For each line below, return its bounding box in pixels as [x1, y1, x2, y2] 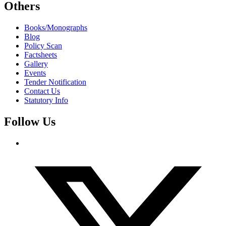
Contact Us [24, 86, 60, 95]
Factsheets [24, 50, 57, 59]
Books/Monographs [24, 23, 87, 32]
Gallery [24, 59, 48, 68]
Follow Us [4, 115, 55, 128]
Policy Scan [24, 41, 62, 50]
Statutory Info [24, 95, 68, 104]
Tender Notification [24, 77, 86, 86]
